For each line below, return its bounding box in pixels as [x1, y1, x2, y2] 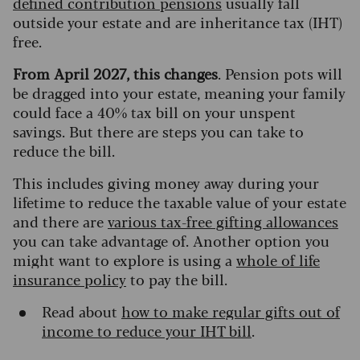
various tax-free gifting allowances [108, 210, 338, 231]
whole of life [236, 248, 320, 270]
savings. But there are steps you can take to [13, 120, 304, 141]
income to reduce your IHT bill [42, 319, 252, 341]
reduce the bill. [13, 139, 115, 161]
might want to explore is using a [13, 248, 236, 270]
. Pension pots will [218, 62, 342, 84]
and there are [13, 210, 108, 231]
